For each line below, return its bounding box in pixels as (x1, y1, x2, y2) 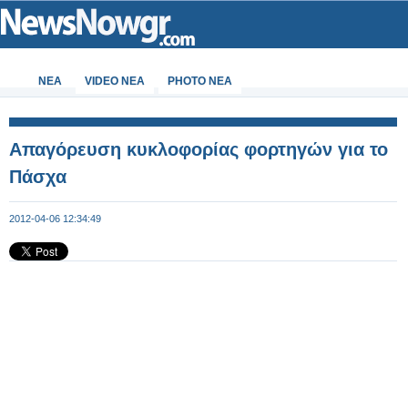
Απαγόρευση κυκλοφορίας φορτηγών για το (9, 139, 388, 159)
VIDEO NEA (85, 75, 145, 87)
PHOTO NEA (168, 75, 232, 87)
